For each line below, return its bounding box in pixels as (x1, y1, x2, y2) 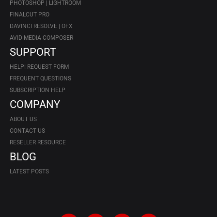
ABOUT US (10, 115, 37, 123)
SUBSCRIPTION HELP (10, 86, 65, 93)
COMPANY (10, 98, 60, 110)
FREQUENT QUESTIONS (10, 75, 71, 82)
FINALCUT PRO (10, 11, 49, 18)
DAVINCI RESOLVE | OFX (10, 22, 73, 30)
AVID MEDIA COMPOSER (10, 34, 73, 41)
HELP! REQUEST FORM (10, 63, 69, 70)
